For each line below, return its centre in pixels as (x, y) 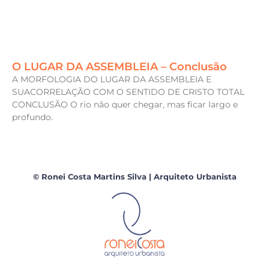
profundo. (32, 117)
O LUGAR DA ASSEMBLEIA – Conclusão (119, 66)
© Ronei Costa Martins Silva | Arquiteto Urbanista (134, 176)
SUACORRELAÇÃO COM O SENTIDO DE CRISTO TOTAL (128, 92)
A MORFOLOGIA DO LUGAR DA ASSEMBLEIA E (112, 79)
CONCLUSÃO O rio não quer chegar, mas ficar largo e (125, 104)
